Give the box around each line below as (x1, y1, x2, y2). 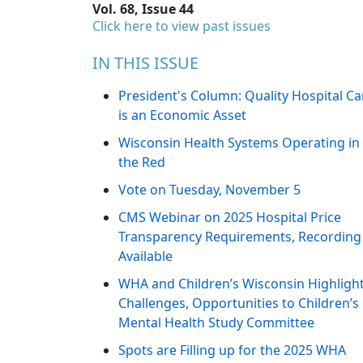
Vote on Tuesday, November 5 (118, 181, 301, 199)
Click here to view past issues (92, 17, 271, 36)
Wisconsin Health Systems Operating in (118, 134, 360, 152)
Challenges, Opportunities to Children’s (118, 294, 359, 313)
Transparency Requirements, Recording (118, 228, 361, 246)
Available (118, 247, 173, 266)
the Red (118, 153, 165, 172)
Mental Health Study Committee (118, 314, 314, 332)
